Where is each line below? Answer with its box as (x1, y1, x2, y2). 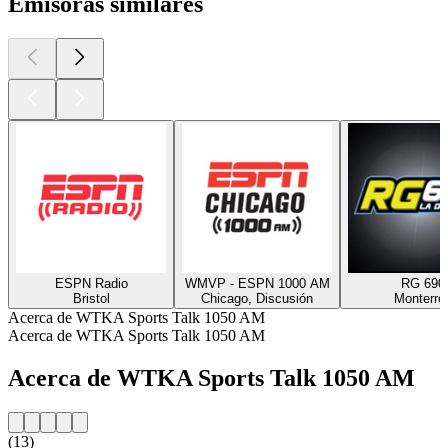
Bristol (72, 290, 110, 306)
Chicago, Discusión (201, 290, 313, 306)
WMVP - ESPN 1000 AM (184, 275, 330, 291)
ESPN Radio (54, 275, 128, 291)
